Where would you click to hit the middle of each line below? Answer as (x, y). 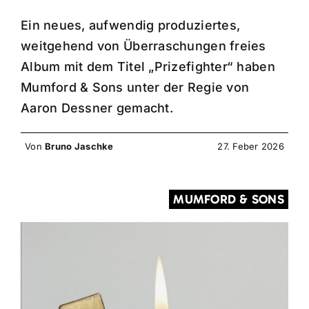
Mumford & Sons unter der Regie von (135, 87)
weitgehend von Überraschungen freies (143, 46)
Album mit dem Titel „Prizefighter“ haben (148, 67)
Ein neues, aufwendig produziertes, (130, 25)
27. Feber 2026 (251, 146)
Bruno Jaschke (79, 146)
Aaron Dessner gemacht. (97, 108)
